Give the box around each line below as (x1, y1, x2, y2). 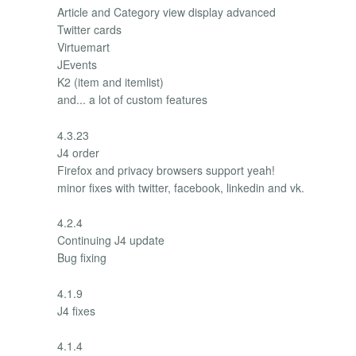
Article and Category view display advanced (57, 4, 276, 21)
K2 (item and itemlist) (57, 74, 164, 91)
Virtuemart (57, 39, 110, 56)
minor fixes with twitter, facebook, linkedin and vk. (57, 179, 304, 195)
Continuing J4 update (57, 232, 164, 249)
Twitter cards (57, 21, 122, 38)
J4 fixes (57, 302, 95, 319)
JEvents (57, 56, 97, 73)
